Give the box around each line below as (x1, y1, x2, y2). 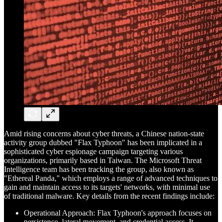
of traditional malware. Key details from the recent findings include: (4, 191, 215, 200)
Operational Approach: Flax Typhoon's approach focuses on (24, 208, 212, 217)
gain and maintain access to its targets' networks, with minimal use (4, 182, 210, 191)
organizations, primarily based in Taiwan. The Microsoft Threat (4, 156, 202, 165)
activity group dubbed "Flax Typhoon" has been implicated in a (4, 138, 202, 147)
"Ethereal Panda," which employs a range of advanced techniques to (4, 173, 218, 182)
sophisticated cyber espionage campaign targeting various (4, 147, 183, 156)
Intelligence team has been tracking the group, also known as (4, 165, 194, 173)
